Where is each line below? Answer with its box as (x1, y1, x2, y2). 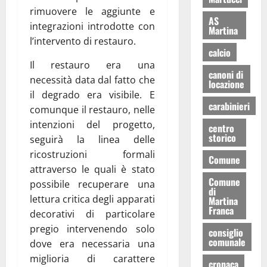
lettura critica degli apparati (30, 192, 155, 206)
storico (208, 130, 236, 145)
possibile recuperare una (30, 177, 155, 191)
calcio (208, 45, 231, 60)
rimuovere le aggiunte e (30, 4, 155, 18)
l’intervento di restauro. (30, 34, 136, 48)
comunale (208, 234, 246, 249)
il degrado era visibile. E (30, 88, 155, 101)
